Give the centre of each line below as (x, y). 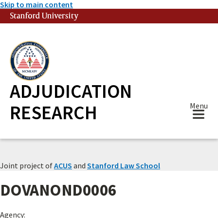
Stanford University (44, 16)
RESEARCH (54, 113)
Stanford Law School (124, 165)
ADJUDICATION (71, 91)
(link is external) (96, 16)
